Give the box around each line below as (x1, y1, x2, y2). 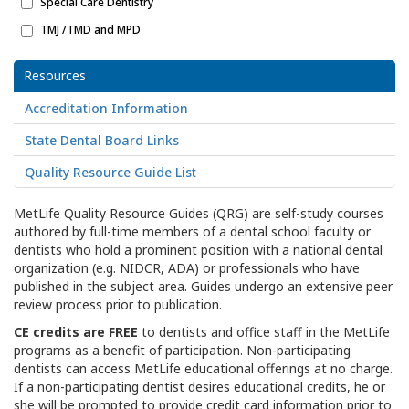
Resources (24, 67, 86, 84)
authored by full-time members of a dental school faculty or (14, 223, 371, 240)
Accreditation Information (25, 100, 188, 117)
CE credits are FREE (14, 323, 138, 341)
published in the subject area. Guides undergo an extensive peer (14, 278, 393, 295)
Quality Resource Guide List (25, 163, 196, 181)
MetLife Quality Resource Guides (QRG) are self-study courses (14, 204, 383, 222)
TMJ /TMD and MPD (40, 22, 141, 37)
